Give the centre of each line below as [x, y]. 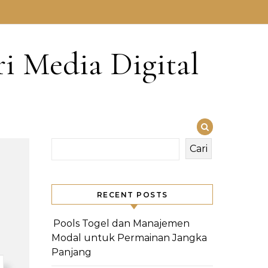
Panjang [71, 252]
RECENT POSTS [132, 195]
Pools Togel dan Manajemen [121, 223]
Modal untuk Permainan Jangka [129, 238]
